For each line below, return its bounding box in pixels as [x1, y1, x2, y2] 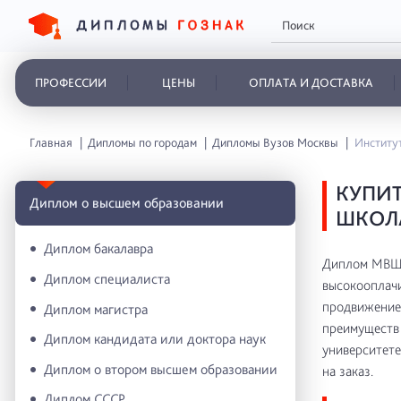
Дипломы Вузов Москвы [212, 135, 339, 149]
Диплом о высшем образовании [30, 193, 224, 211]
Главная [30, 135, 73, 149]
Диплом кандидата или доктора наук [44, 330, 266, 348]
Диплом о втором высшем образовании [44, 360, 277, 378]
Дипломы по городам [88, 135, 198, 149]
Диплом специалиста [44, 269, 170, 287]
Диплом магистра [44, 300, 148, 318]
